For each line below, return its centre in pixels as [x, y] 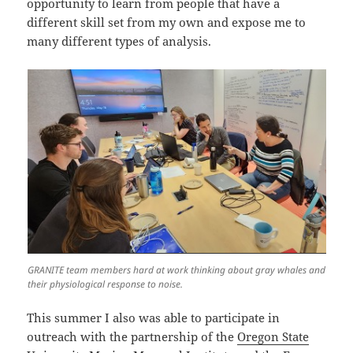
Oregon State [273, 337]
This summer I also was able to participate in [154, 318]
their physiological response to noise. [106, 284]
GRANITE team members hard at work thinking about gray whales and [176, 270]
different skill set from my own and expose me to [167, 22]
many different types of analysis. [121, 41]
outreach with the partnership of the [132, 337]
